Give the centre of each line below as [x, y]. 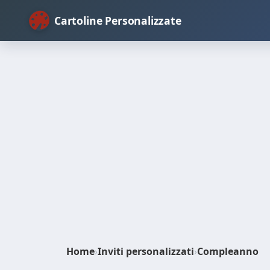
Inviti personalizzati [146, 251]
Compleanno [228, 251]
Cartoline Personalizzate [118, 20]
